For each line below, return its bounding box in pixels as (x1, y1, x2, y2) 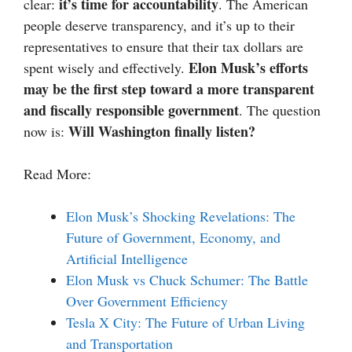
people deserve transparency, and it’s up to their (24, 16, 295, 35)
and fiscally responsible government (24, 100, 239, 121)
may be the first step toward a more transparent (24, 79, 314, 100)
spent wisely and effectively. (24, 58, 189, 78)
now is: (24, 122, 68, 141)
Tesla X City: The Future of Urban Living (66, 313, 305, 332)
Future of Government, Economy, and (66, 228, 280, 247)
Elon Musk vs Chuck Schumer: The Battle (66, 270, 308, 290)
